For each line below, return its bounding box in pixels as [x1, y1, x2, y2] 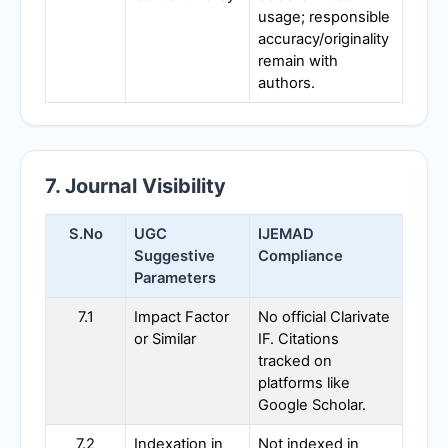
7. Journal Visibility [45, 173, 226, 198]
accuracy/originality [258, 30, 389, 49]
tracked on [258, 351, 332, 370]
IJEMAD [258, 224, 314, 243]
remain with [258, 52, 338, 71]
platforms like [258, 373, 350, 392]
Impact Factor [134, 307, 229, 326]
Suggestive [134, 246, 215, 265]
